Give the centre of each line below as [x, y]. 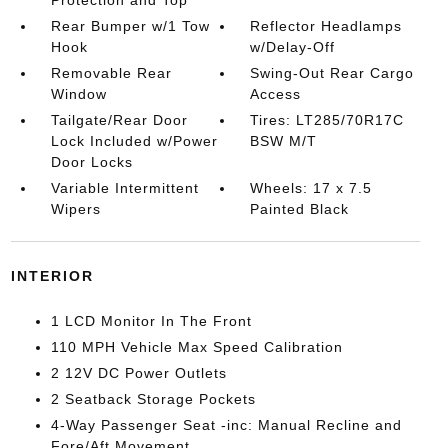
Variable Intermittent [124, 187]
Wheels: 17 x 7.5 [311, 187]
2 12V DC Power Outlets [138, 372]
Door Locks [91, 161]
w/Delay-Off [293, 46]
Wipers [75, 208]
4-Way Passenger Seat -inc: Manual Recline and [226, 424]
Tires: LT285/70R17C [327, 119]
